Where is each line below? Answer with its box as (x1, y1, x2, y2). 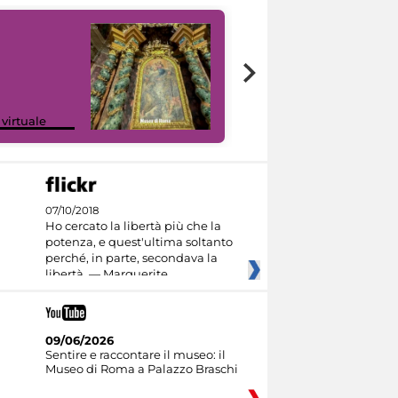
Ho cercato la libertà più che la (44, 218, 221, 233)
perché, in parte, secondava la (44, 250, 218, 265)
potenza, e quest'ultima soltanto (44, 234, 233, 249)
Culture (260, 113, 304, 128)
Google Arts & (260, 99, 341, 114)
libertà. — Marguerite (44, 266, 168, 281)
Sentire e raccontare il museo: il (44, 346, 226, 362)
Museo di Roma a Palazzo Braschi (44, 361, 238, 376)
